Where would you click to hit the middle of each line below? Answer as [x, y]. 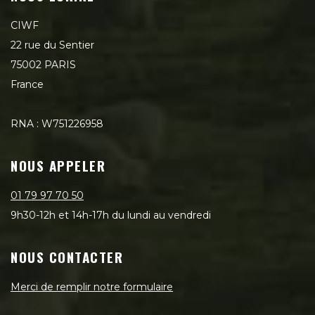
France [27, 84]
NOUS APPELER [58, 165]
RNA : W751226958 [57, 124]
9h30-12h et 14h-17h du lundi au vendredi [111, 215]
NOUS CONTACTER [67, 257]
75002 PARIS [43, 65]
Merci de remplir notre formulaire [92, 287]
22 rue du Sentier [52, 45]
